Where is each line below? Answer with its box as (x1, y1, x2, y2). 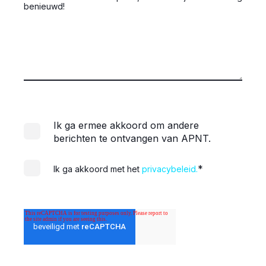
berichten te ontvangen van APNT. (53, 132, 211, 144)
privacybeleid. (142, 163, 198, 174)
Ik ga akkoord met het (53, 163, 142, 174)
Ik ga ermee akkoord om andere (53, 119, 199, 131)
